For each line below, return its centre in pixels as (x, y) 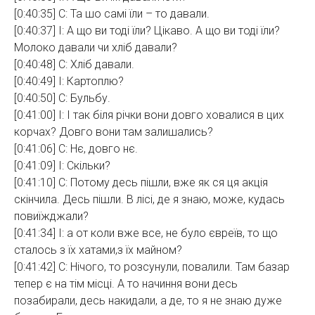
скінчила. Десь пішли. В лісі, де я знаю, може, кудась (149, 199)
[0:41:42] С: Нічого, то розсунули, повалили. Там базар (152, 267)
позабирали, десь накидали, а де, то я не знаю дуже (148, 301)
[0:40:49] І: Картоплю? (69, 81)
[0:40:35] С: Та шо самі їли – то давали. (112, 14)
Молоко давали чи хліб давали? (96, 47)
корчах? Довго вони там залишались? (114, 132)
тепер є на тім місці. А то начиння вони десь (126, 284)
